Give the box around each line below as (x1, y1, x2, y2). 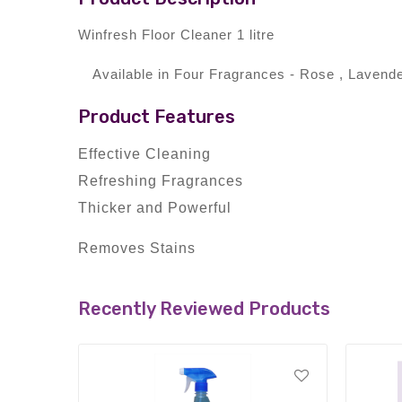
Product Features (78, 106, 235, 128)
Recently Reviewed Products (78, 298, 330, 320)
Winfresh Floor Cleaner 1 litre (78, 27, 275, 43)
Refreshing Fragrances (78, 173, 243, 189)
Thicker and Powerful (78, 200, 232, 216)
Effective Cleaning (78, 146, 211, 162)
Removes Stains (78, 240, 196, 257)
